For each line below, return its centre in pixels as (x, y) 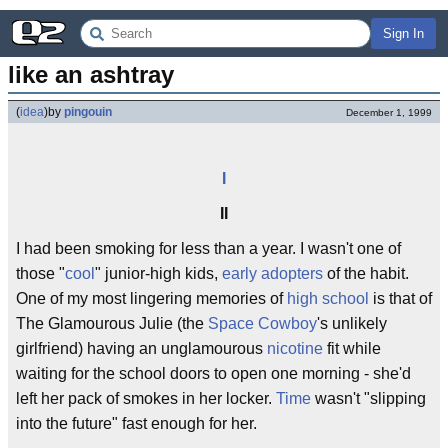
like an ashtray (91, 74)
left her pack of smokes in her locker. (146, 398)
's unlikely (352, 323)
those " (40, 273)
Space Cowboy (262, 323)
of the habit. (366, 273)
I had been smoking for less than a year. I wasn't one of (208, 248)
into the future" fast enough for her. (136, 423)
